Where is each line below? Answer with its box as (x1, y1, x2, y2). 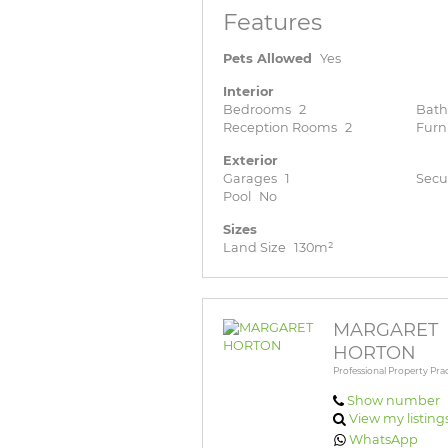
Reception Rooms (223, 120, 337, 136)
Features (223, 8, 322, 37)
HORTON (333, 342, 416, 365)
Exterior (223, 153, 278, 169)
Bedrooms (223, 102, 291, 118)
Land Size (223, 240, 286, 256)
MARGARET (333, 319, 438, 342)
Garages (223, 171, 277, 187)
